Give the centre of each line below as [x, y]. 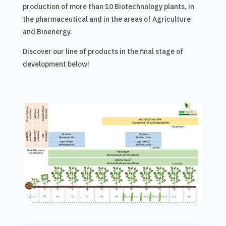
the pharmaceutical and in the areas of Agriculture [106, 19]
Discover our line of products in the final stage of [103, 52]
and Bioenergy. [47, 32]
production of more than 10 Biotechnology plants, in [108, 7]
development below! [56, 64]
